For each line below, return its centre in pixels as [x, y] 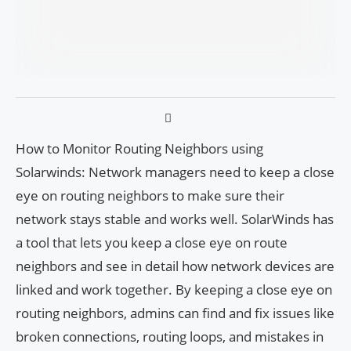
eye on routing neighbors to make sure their [150, 195]
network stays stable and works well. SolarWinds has [175, 219]
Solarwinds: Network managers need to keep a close [175, 172]
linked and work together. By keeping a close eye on [174, 289]
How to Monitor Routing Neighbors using [139, 148]
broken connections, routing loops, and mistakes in [170, 336]
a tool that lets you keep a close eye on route [152, 242]
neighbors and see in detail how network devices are [175, 266]
